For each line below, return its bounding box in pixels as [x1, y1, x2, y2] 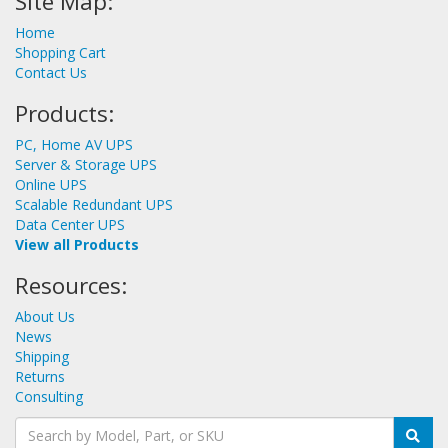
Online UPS [15, 174, 87, 194]
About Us [15, 306, 75, 326]
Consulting [15, 386, 83, 406]
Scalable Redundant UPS [15, 194, 173, 214]
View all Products [15, 234, 139, 254]
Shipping [15, 346, 69, 366]
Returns [15, 366, 65, 386]
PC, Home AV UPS [15, 134, 133, 154]
